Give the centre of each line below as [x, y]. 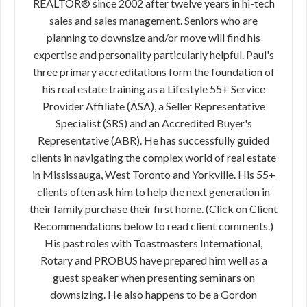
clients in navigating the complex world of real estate [153, 157]
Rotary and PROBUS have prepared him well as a [153, 260]
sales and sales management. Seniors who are [153, 20]
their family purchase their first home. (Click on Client [153, 209]
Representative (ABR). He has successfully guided [153, 140]
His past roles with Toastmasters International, [153, 243]
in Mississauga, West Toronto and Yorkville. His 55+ [153, 174]
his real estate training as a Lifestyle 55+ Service [153, 89]
